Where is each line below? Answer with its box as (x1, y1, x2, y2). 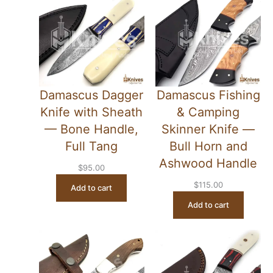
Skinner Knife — (161, 121, 255, 136)
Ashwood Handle (159, 155, 257, 171)
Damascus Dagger (40, 87, 144, 102)
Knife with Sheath (40, 104, 143, 119)
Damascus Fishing (156, 87, 260, 102)
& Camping (177, 104, 239, 119)
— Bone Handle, (44, 121, 139, 136)
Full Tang (65, 138, 118, 154)
